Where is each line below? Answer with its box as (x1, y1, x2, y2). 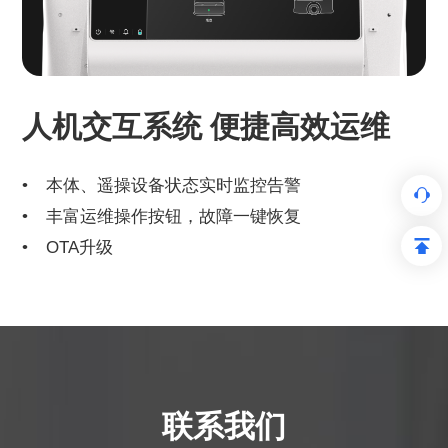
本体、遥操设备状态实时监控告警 (46, 175, 302, 196)
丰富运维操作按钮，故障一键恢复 (46, 206, 302, 227)
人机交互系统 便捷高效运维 (22, 110, 391, 144)
